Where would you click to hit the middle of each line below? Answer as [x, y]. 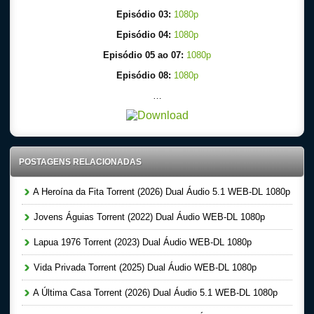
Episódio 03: [145, 14]
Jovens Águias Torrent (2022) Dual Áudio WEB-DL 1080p [148, 217]
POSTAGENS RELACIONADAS [80, 162]
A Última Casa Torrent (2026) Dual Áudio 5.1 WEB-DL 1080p [154, 293]
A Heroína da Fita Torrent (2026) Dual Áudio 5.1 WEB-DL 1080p [161, 192]
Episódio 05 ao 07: [145, 55]
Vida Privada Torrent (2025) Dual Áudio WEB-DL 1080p [144, 267]
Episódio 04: [145, 35]
